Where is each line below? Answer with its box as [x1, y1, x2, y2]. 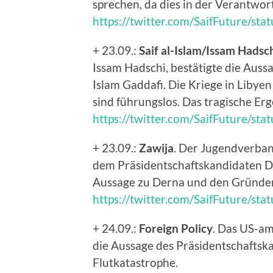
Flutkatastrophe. [93, 255, 178, 270]
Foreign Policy [139, 221, 213, 236]
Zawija [139, 141, 174, 155]
